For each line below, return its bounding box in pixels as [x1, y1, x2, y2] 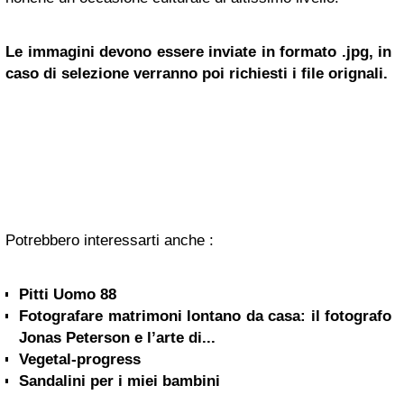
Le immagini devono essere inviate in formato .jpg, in [5, 43, 391, 61]
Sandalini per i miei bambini [19, 372, 220, 390]
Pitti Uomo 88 [19, 286, 116, 304]
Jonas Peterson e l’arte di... [19, 329, 216, 347]
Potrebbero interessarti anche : [5, 232, 214, 250]
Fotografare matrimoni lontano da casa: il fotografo [19, 308, 391, 326]
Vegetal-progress [19, 351, 141, 369]
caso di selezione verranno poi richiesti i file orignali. [5, 65, 388, 83]
